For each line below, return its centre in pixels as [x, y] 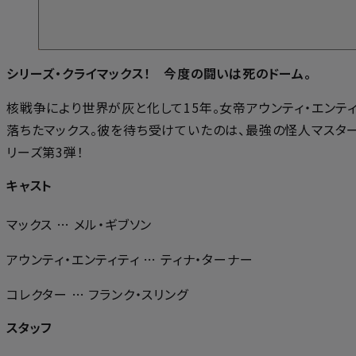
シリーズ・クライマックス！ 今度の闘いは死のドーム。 [159, 74]
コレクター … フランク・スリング [97, 294]
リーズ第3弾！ [49, 152]
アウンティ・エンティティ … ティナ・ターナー [130, 259]
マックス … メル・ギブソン [79, 224]
